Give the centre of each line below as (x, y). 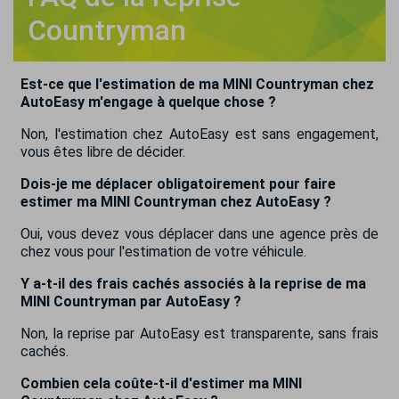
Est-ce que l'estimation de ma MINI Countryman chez (197, 84)
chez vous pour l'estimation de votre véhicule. (163, 252)
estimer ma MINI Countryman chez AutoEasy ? (176, 202)
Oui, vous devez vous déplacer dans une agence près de (199, 234)
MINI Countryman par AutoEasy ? (131, 301)
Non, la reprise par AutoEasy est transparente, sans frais (199, 334)
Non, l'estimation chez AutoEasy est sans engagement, (199, 134)
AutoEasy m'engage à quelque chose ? (148, 102)
